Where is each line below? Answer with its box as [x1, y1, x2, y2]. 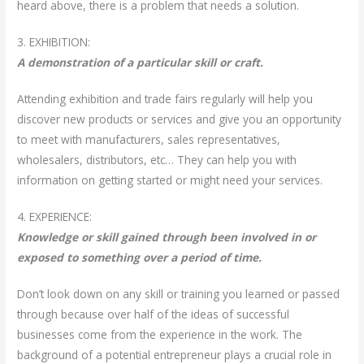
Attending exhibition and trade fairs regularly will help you [17, 90, 314, 106]
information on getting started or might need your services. [17, 171, 323, 188]
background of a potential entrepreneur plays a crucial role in [17, 346, 332, 362]
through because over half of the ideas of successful [17, 305, 290, 322]
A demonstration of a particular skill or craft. [17, 54, 264, 70]
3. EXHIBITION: [17, 33, 91, 50]
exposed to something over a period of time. [17, 249, 262, 265]
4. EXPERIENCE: [17, 208, 93, 224]
